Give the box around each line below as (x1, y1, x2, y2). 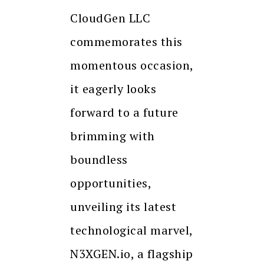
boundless (70, 151, 128, 168)
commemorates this (70, 34, 183, 50)
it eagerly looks (70, 81, 156, 97)
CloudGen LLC (70, 10, 150, 27)
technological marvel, (70, 222, 193, 239)
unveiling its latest (70, 199, 176, 215)
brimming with (70, 128, 155, 144)
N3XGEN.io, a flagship (70, 246, 193, 262)
